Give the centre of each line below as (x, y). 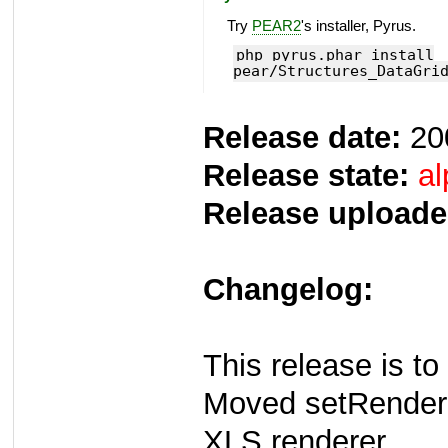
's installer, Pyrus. (358, 26)
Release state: (306, 176)
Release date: (302, 138)
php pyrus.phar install (334, 55)
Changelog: (288, 290)
